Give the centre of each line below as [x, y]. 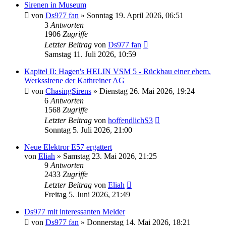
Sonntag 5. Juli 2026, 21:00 [88, 130]
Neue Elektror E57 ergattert [68, 147]
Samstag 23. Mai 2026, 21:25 [110, 156]
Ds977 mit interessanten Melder [75, 211]
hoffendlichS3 [130, 120]
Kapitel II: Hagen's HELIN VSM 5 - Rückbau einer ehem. [118, 71]
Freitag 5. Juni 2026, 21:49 [87, 194]
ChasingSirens [68, 91]
